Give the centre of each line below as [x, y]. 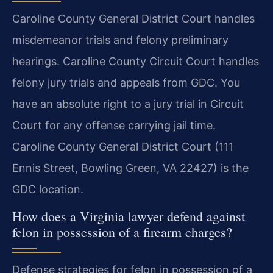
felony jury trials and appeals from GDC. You [126, 82]
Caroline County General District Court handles [133, 18]
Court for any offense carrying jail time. [114, 125]
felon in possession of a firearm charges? [122, 232]
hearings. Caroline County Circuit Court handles [136, 61]
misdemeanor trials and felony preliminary [120, 40]
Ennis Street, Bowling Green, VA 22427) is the [130, 168]
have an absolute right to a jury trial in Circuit [128, 104]
